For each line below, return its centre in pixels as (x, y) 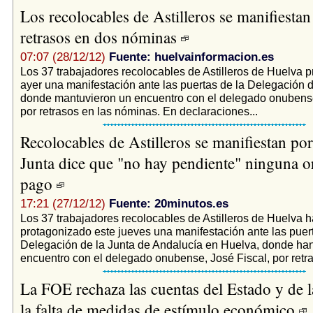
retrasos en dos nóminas (100, 37)
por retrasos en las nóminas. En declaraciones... (139, 111)
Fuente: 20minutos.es (168, 203)
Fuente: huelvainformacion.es (191, 57)
